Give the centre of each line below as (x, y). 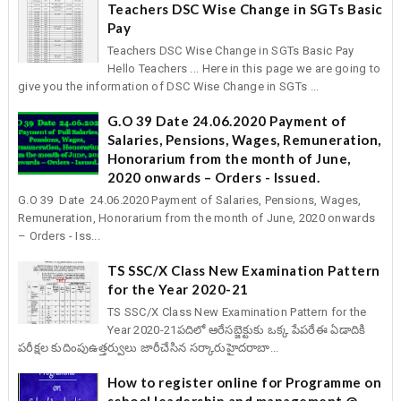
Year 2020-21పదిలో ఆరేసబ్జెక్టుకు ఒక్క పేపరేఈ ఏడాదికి (236, 329)
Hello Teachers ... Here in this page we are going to (244, 68)
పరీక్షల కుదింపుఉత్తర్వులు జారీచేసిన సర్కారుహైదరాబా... (148, 347)
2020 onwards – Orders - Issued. (213, 177)
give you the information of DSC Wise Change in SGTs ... (168, 86)
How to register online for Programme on (244, 382)
